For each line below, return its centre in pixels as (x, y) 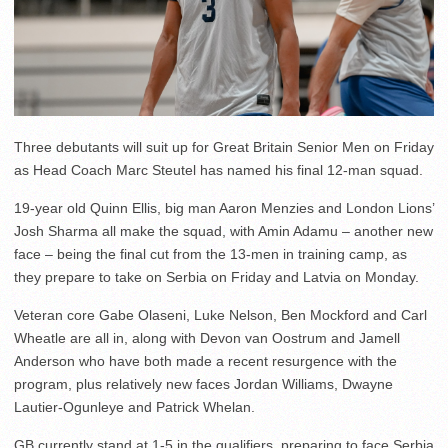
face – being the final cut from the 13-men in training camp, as (210, 254)
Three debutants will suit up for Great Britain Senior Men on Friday (224, 147)
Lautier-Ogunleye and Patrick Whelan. (134, 407)
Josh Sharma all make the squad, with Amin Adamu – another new (223, 231)
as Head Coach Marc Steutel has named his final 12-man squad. (218, 170)
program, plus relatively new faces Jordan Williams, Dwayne (203, 384)
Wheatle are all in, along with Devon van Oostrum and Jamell (207, 338)
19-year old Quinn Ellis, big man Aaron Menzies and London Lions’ (224, 208)
